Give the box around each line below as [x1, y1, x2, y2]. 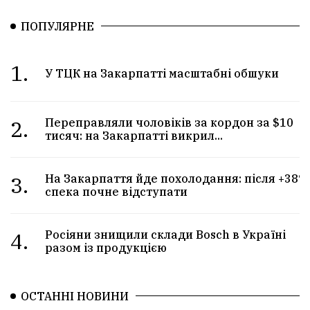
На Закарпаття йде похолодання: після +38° [45, 171, 304, 185]
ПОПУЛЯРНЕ [21, 19, 94, 33]
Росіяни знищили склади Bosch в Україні [45, 227, 286, 241]
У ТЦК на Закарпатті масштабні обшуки [45, 66, 280, 80]
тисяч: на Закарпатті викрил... [45, 128, 224, 143]
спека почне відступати [45, 184, 188, 199]
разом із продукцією [45, 240, 167, 255]
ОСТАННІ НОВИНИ [21, 289, 129, 303]
